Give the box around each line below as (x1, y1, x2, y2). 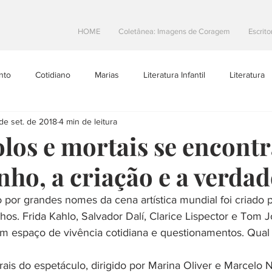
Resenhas (44, 166, 82, 177)
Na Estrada (152, 166, 193, 177)
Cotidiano (35, 69, 70, 80)
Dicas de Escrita (202, 118, 262, 128)
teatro (106, 166, 128, 177)
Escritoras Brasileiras (100, 118, 178, 128)
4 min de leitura (59, 116, 117, 126)
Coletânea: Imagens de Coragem (118, 27, 230, 36)
